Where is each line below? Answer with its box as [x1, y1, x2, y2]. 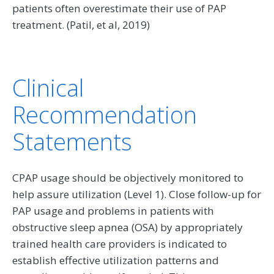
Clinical [12, 72, 84, 104]
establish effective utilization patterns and [12, 253, 219, 268]
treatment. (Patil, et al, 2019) [12, 18, 150, 32]
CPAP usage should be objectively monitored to [12, 171, 243, 185]
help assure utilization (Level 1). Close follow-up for [12, 187, 261, 202]
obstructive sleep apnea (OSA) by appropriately [12, 220, 243, 235]
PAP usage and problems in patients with [12, 204, 214, 218]
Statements [12, 125, 132, 158]
